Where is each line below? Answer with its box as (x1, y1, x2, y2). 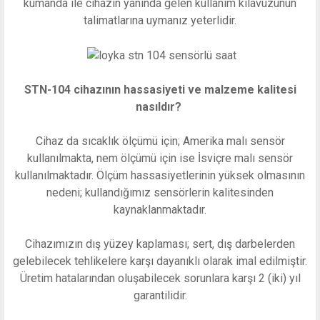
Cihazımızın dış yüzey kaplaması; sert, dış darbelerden (25, 237, 295, 251)
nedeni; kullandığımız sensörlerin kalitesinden (46, 186, 274, 200)
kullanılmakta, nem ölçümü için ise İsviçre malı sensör (27, 151, 293, 166)
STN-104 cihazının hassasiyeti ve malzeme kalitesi (24, 83, 296, 97)
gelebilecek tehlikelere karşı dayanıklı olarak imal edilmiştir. (13, 254, 307, 269)
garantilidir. (133, 289, 187, 303)
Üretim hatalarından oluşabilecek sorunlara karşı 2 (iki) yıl (19, 271, 301, 286)
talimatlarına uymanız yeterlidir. (84, 14, 236, 28)
